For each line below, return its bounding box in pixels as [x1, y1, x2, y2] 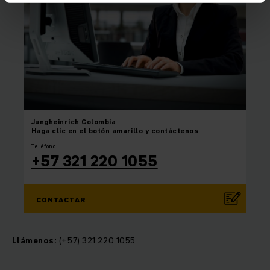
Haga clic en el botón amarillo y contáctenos [31, 125, 199, 136]
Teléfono [31, 141, 56, 150]
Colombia [81, 116, 116, 127]
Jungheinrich [31, 116, 80, 127]
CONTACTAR [36, 194, 86, 205]
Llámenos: [12, 234, 57, 246]
